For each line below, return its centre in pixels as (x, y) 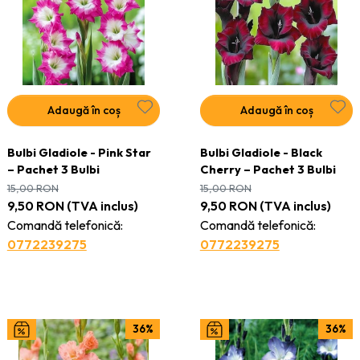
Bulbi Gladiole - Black (261, 152)
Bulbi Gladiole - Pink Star (79, 152)
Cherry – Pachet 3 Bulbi (268, 169)
